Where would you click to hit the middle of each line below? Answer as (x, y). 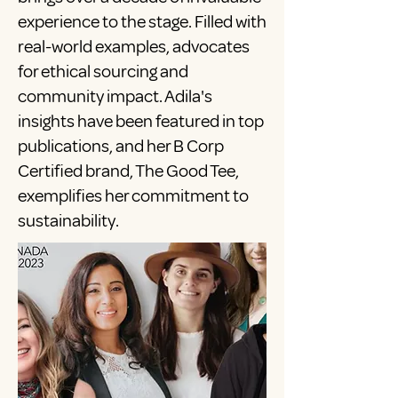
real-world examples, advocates (134, 47)
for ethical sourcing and (103, 72)
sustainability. (70, 221)
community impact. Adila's (115, 97)
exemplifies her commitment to (133, 196)
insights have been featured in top (141, 122)
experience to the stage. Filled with (142, 22)
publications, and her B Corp (121, 147)
